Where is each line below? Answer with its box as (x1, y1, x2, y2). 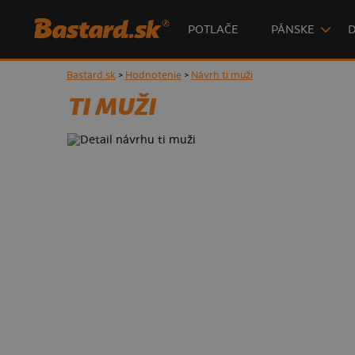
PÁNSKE (271, 22, 315, 36)
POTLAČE (187, 22, 239, 36)
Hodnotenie (124, 70, 181, 82)
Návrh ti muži (190, 70, 253, 82)
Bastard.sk (66, 70, 116, 82)
